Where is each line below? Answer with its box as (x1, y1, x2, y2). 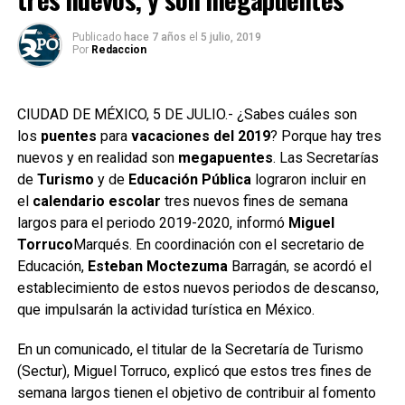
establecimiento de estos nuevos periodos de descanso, (16, 279, 379, 297)
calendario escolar (32, 193, 161, 210)
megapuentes (177, 149, 273, 166)
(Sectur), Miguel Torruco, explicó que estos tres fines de (16, 363, 372, 380)
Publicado (71, 31, 121, 43)
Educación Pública (127, 171, 251, 188)
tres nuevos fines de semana (160, 193, 348, 210)
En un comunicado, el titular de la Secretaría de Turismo (16, 341, 363, 358)
